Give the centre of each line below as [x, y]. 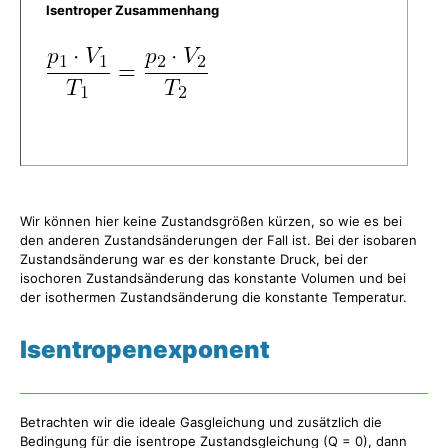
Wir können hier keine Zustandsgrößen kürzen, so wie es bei [211, 220]
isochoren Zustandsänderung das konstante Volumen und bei [213, 277]
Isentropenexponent [145, 349]
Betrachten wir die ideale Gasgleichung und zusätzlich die [201, 422]
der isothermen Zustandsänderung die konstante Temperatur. [213, 296]
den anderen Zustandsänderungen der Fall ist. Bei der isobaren [218, 239]
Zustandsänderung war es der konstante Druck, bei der [194, 258]
